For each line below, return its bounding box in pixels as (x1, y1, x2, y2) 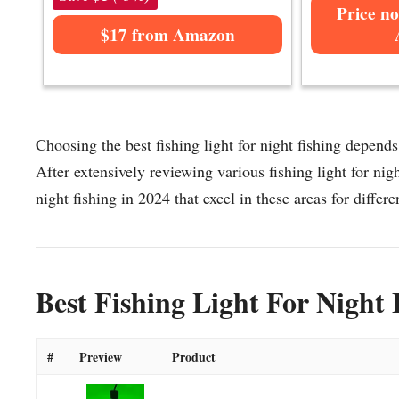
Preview (79, 346, 122, 366)
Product (172, 346, 216, 366)
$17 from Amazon (100, 22, 235, 48)
